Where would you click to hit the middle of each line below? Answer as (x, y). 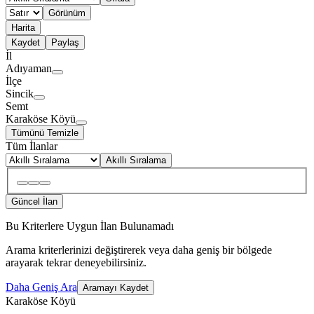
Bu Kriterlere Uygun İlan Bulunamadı (90, 226)
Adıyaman (29, 69)
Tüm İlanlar (32, 146)
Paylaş (65, 43)
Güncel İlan (34, 201)
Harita (23, 28)
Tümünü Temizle (45, 133)
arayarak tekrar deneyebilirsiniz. (76, 262)
